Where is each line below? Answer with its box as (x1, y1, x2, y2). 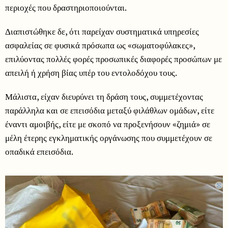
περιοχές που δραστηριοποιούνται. (5, 1, 127, 13)
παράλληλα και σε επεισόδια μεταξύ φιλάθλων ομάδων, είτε (5, 104, 214, 116)
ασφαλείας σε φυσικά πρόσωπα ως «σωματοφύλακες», (5, 39, 195, 51)
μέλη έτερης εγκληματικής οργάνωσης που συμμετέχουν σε (5, 131, 212, 144)
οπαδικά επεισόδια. (5, 145, 73, 157)
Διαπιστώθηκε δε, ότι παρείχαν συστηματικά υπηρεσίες (5, 25, 199, 37)
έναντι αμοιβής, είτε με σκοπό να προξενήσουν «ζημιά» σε (5, 118, 210, 130)
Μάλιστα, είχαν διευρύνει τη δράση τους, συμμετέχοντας (5, 90, 203, 102)
